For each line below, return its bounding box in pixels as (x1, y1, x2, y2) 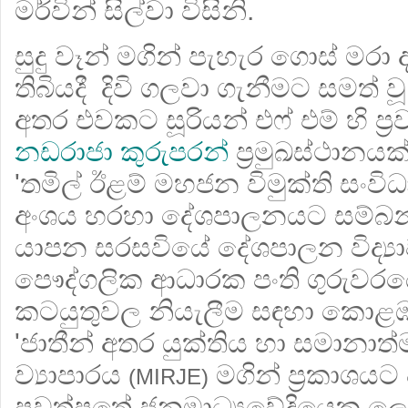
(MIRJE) (128, 364, 209, 389)
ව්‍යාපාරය (15, 360, 128, 390)
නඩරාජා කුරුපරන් (15, 137, 236, 167)
